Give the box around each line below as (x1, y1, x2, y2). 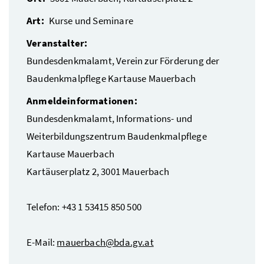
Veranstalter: (27, 36, 88, 49)
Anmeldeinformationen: (27, 94, 137, 107)
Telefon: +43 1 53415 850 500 (27, 200, 141, 213)
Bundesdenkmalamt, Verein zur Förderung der (27, 54, 220, 67)
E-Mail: (27, 235, 57, 249)
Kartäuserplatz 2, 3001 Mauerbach (27, 164, 170, 178)
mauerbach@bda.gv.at (57, 235, 154, 249)
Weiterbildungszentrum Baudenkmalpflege (27, 129, 207, 143)
